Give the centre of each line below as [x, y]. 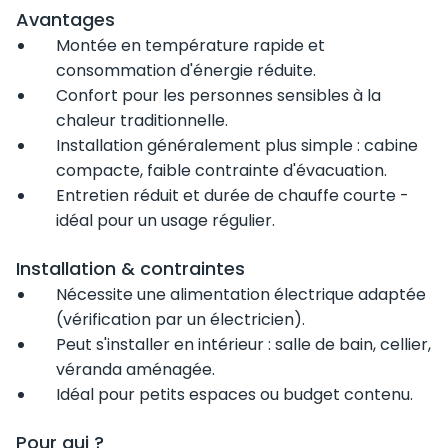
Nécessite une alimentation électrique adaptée [241, 294]
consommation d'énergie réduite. [186, 70]
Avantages [65, 19]
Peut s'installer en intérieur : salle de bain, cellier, [243, 344]
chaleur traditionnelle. [144, 120]
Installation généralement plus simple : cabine [237, 145]
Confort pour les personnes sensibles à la [218, 95]
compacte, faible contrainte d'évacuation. [223, 170]
